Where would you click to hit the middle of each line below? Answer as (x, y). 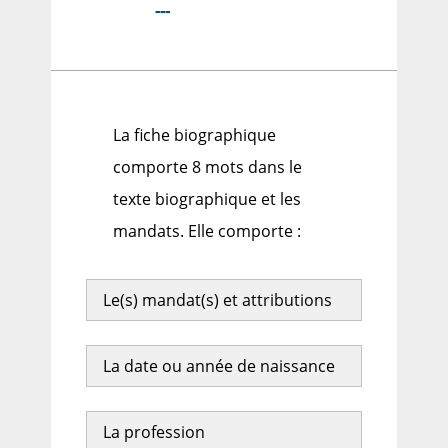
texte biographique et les (207, 199)
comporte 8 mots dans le (208, 167)
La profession (153, 432)
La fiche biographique (195, 135)
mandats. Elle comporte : (207, 231)
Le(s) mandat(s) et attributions (217, 300)
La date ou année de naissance (218, 366)
